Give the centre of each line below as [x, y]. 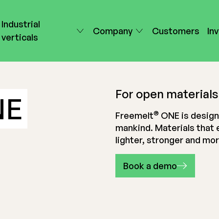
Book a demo [150, 166]
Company [112, 31]
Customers [175, 31]
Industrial [21, 24]
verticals [20, 37]
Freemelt [134, 115]
